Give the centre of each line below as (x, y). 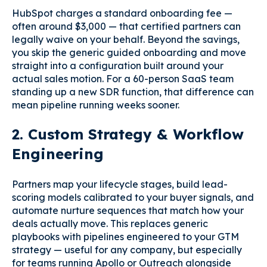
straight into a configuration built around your (118, 65)
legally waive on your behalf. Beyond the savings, (126, 39)
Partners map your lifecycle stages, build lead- (120, 184)
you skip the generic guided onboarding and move (129, 52)
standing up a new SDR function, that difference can (133, 91)
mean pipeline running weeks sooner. (96, 105)
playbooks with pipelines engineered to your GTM (125, 236)
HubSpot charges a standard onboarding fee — (122, 13)
